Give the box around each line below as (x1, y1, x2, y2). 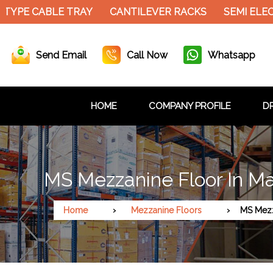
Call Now (127, 49, 168, 61)
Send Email (36, 49, 87, 61)
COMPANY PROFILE (148, 100, 231, 112)
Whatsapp (208, 49, 255, 61)
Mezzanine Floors (131, 205, 202, 215)
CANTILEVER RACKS (107, 6, 204, 18)
